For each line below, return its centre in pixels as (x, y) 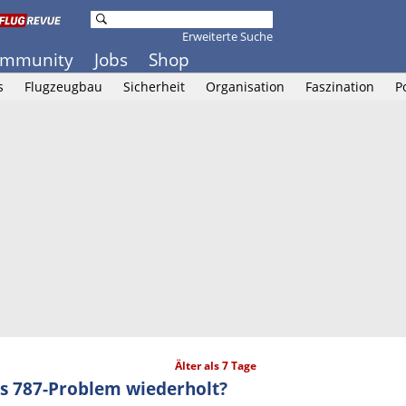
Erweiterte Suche (227, 36)
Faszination (340, 87)
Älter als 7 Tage (216, 366)
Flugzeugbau (63, 87)
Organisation (245, 87)
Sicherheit (154, 87)
